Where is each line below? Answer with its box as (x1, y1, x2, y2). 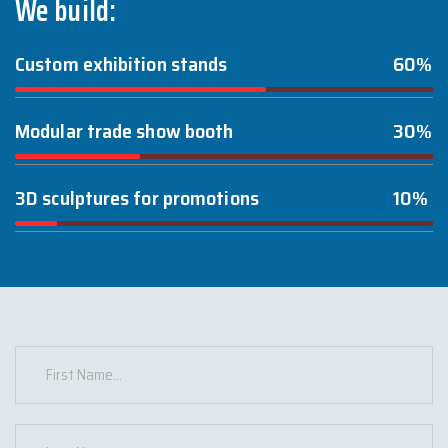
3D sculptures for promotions (15, 181, 259, 214)
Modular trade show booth (15, 114, 234, 147)
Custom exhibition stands (15, 47, 228, 80)
